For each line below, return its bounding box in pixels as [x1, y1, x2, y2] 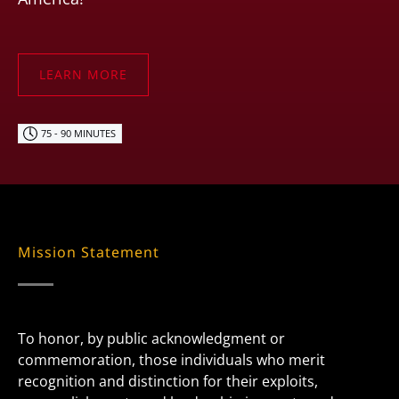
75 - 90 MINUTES [41, 126, 117, 140]
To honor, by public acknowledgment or [18, 329, 285, 348]
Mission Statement [18, 242, 159, 262]
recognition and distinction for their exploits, [18, 371, 318, 391]
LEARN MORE [39, 66, 127, 84]
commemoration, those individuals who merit [18, 350, 325, 370]
